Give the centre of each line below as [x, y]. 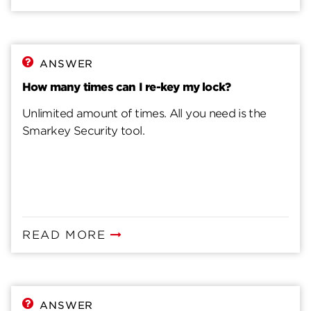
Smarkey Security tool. [85, 131]
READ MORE [66, 235]
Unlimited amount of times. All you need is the [144, 113]
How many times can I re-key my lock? [127, 87]
